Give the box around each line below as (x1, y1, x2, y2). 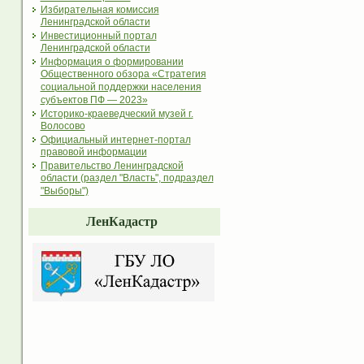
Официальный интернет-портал (40, 134, 191, 146)
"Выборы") (40, 185, 89, 198)
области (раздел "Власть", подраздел (40, 172, 214, 185)
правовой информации (40, 146, 147, 159)
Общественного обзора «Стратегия (40, 68, 206, 81)
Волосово (40, 120, 85, 133)
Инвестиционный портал (40, 30, 157, 42)
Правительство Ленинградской (40, 160, 184, 172)
